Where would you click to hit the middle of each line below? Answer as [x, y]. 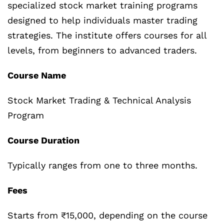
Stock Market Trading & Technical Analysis [99, 100]
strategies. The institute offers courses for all [107, 35]
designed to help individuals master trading [102, 20]
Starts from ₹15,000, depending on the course [107, 215]
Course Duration [43, 140]
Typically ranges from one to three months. [102, 165]
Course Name [37, 75]
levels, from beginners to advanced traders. [102, 50]
